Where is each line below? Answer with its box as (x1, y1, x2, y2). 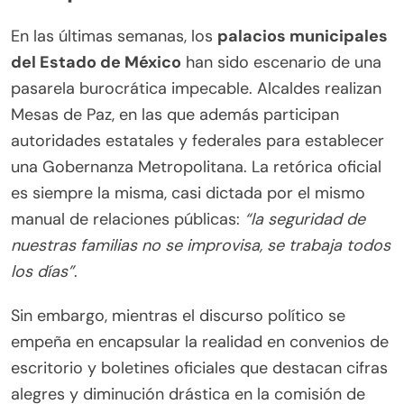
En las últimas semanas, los (11, 25, 217, 48)
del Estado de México (11, 51, 181, 74)
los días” (11, 261, 74, 283)
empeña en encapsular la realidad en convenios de (11, 331, 389, 353)
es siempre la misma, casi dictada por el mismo (11, 182, 365, 205)
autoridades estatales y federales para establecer (11, 130, 384, 152)
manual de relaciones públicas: (11, 208, 244, 231)
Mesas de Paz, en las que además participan (11, 104, 339, 126)
